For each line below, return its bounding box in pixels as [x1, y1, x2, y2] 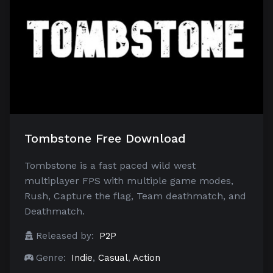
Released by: [36, 230, 94, 241]
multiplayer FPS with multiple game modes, [24, 174, 233, 186]
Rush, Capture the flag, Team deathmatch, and [24, 190, 246, 202]
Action [133, 252, 160, 263]
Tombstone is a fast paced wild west [24, 159, 196, 171]
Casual [98, 252, 128, 263]
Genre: [36, 252, 66, 263]
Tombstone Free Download [24, 130, 186, 146]
